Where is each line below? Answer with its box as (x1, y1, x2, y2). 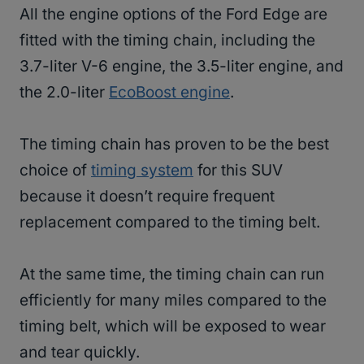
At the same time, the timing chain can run (19, 265, 324, 284)
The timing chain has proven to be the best (19, 135, 329, 154)
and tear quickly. (19, 343, 144, 362)
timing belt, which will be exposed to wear (19, 317, 326, 336)
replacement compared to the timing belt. (19, 213, 324, 232)
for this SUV (193, 161, 283, 180)
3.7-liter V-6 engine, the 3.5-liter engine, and (19, 57, 344, 76)
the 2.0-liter (19, 83, 109, 102)
